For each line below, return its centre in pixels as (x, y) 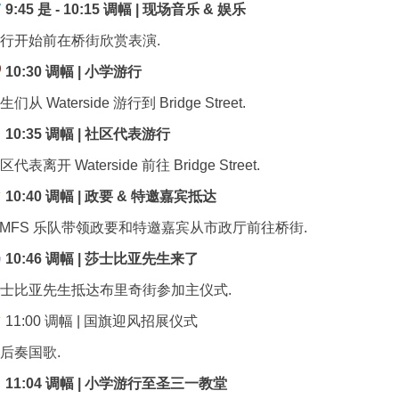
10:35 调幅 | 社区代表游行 (86, 134)
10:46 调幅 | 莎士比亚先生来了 (101, 259)
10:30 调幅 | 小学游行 (72, 72)
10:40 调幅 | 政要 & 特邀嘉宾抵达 (110, 196)
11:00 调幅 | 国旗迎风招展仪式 (100, 321)
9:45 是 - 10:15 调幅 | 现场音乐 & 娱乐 (124, 9)
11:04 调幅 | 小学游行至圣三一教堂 (115, 383)
